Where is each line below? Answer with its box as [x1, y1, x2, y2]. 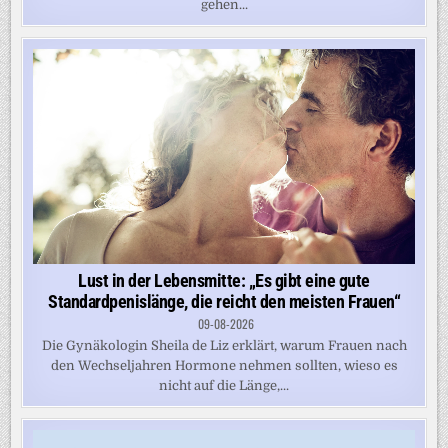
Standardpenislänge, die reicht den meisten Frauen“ [48, 290, 400, 312]
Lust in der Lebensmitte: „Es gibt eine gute [78, 269, 370, 291]
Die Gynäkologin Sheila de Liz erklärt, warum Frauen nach [41, 337, 407, 353]
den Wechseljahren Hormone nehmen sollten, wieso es [50, 357, 398, 373]
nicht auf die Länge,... [159, 377, 289, 393]
